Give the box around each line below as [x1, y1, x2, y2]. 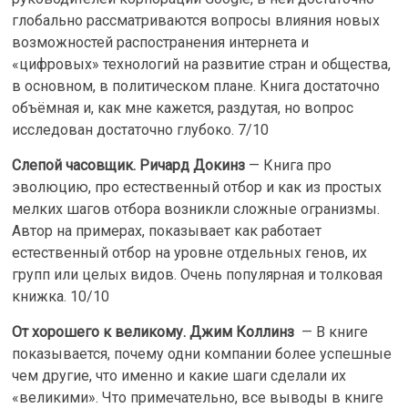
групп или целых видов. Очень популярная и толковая [12, 266, 383, 283]
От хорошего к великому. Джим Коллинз [12, 323, 295, 341]
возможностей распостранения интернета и [12, 34, 310, 51]
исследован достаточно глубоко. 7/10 [12, 121, 270, 138]
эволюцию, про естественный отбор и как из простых [12, 178, 382, 196]
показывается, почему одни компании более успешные [12, 345, 393, 362]
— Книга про [245, 157, 332, 174]
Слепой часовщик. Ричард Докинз [12, 157, 246, 174]
